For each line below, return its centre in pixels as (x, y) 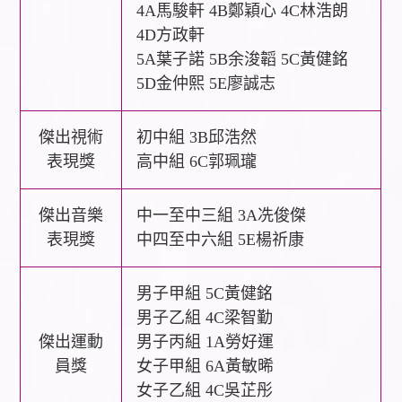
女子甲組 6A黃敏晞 (205, 366)
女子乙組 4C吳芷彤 (205, 390)
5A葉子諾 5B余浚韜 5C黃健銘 (243, 59)
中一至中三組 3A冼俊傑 (222, 215)
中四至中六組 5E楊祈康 (221, 239)
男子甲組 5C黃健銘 (205, 293)
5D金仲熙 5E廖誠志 (206, 83)
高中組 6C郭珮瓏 (197, 161)
